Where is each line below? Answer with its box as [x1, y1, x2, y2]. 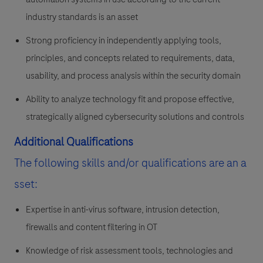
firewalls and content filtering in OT [26, 221, 157, 234]
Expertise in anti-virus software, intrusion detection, [26, 203, 220, 217]
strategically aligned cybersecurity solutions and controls [26, 110, 244, 124]
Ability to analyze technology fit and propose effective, [26, 93, 234, 106]
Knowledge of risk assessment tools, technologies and [26, 244, 233, 258]
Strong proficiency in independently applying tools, [26, 34, 221, 48]
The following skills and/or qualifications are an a [14, 155, 247, 171]
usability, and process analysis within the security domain [26, 69, 241, 83]
